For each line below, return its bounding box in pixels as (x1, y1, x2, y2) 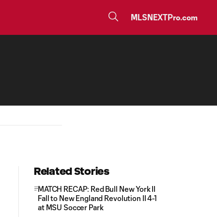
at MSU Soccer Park (38, 203, 104, 212)
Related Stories (34, 166, 109, 177)
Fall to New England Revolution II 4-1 (38, 194, 157, 202)
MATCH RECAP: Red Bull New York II (38, 185, 155, 193)
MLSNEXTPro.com (131, 13, 198, 22)
